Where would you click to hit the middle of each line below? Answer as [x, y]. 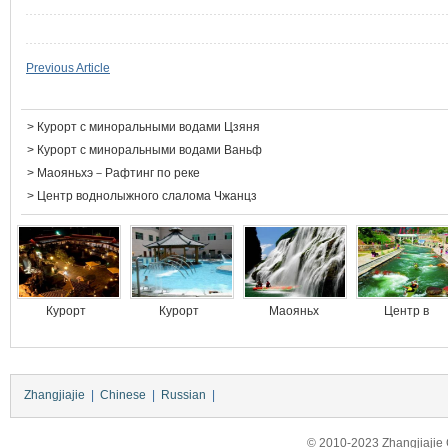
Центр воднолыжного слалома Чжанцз [148, 196]
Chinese [123, 395]
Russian [183, 395]
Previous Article [68, 68]
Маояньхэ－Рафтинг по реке [118, 173]
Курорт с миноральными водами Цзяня [148, 127]
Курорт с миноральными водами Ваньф [151, 150]
